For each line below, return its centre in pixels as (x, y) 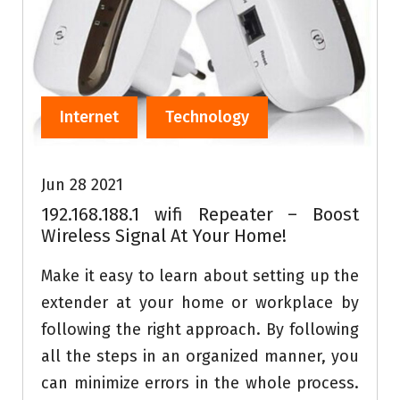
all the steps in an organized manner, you (200, 357)
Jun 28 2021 (82, 185)
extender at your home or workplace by (200, 303)
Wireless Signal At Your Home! (164, 236)
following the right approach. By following (200, 330)
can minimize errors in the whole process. (200, 383)
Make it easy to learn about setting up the (200, 276)
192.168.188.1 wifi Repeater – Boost (200, 215)
